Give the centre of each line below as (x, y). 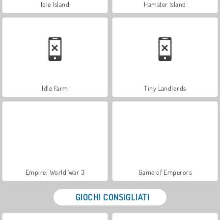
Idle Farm (55, 88)
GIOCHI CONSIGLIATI (112, 197)
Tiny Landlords (165, 88)
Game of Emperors (165, 172)
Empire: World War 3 (55, 172)
